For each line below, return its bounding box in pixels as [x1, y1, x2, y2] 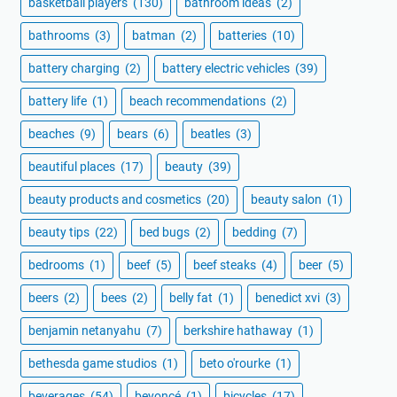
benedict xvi [255, 291, 323, 306]
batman [132, 28, 178, 43]
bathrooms [28, 28, 92, 43]
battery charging [28, 61, 122, 76]
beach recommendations [129, 94, 269, 109]
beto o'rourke [199, 356, 273, 371]
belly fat [169, 291, 215, 306]
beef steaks [193, 258, 259, 273]
